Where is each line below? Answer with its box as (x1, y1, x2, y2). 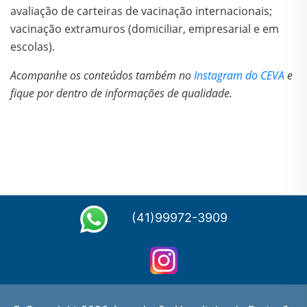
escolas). (10, 39, 55, 55)
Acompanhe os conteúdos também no (10, 68, 194, 84)
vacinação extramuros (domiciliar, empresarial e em (10, 21, 279, 37)
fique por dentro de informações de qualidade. (10, 86, 232, 101)
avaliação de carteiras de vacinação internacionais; (10, 3, 272, 19)
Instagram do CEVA (194, 68, 284, 84)
